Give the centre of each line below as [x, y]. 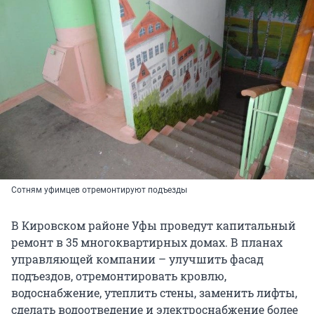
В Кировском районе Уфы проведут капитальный [153, 226]
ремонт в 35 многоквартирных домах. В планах [147, 243]
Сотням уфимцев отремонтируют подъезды [99, 190]
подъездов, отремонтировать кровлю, [119, 276]
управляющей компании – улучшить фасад [137, 259]
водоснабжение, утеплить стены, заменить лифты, [154, 293]
